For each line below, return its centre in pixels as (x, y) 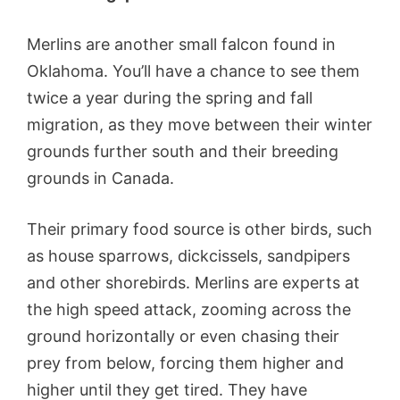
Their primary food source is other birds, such (200, 229)
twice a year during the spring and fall (170, 97)
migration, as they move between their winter (200, 124)
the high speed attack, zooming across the (189, 309)
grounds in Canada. (103, 178)
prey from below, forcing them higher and (185, 362)
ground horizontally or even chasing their (183, 336)
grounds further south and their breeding (183, 151)
